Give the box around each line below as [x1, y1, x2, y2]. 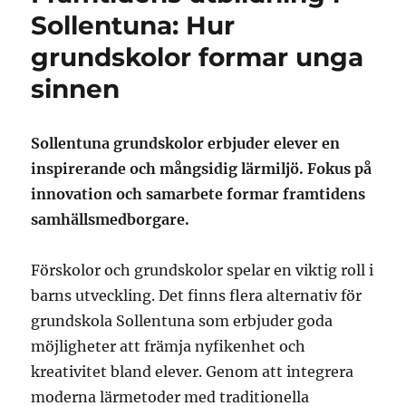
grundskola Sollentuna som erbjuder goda [31, 312, 333, 331]
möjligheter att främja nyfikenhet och [31, 337, 306, 356]
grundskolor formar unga [31, 42, 364, 73]
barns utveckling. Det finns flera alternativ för [31, 286, 362, 305]
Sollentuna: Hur [31, 10, 236, 42]
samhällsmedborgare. [31, 210, 190, 229]
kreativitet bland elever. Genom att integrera [31, 362, 354, 382]
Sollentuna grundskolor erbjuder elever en [31, 134, 341, 153]
